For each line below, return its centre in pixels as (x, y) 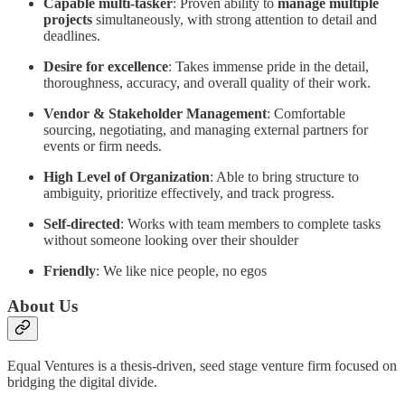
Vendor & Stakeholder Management (155, 114)
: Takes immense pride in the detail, (268, 67)
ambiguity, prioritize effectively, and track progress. (189, 193)
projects (70, 20)
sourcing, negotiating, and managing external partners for (206, 130)
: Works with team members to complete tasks (250, 224)
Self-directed (82, 224)
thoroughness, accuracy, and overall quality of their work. (207, 83)
